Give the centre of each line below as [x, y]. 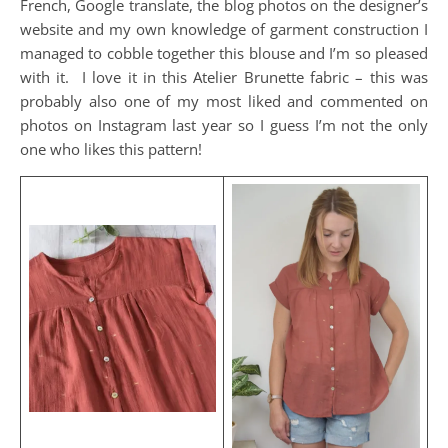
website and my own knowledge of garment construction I [224, 29]
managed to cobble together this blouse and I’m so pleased [224, 53]
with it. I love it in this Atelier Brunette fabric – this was [224, 77]
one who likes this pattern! [111, 149]
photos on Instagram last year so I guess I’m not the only [224, 125]
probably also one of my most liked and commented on [224, 101]
